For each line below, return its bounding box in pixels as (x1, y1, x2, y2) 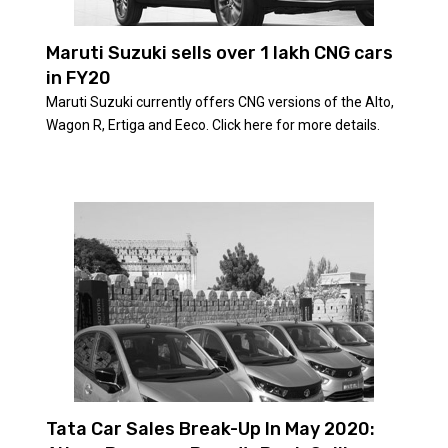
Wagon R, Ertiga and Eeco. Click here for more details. (45, 116, 380, 133)
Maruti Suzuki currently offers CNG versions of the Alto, (45, 93, 394, 110)
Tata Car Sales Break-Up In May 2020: (45, 417, 375, 440)
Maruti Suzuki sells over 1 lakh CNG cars (45, 41, 393, 64)
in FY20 (45, 66, 111, 89)
